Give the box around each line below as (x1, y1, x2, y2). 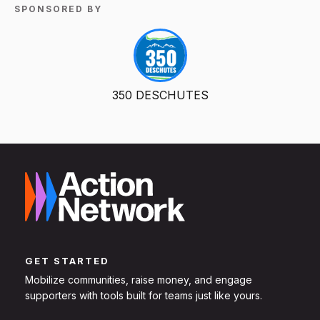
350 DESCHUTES (111, 87, 209, 102)
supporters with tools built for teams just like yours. (25, 289, 262, 302)
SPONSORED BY (14, 3, 102, 14)
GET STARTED (25, 255, 109, 267)
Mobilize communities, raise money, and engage (25, 274, 252, 286)
